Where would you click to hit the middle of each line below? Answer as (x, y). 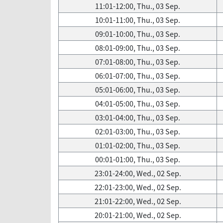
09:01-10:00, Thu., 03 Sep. (138, 34)
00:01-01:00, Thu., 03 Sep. (138, 159)
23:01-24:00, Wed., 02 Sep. (138, 173)
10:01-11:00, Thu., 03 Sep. (138, 20)
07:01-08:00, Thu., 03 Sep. (138, 62)
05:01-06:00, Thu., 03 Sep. (138, 90)
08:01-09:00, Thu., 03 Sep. (138, 48)
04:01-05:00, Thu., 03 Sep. (138, 104)
